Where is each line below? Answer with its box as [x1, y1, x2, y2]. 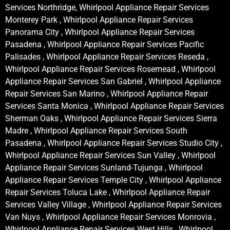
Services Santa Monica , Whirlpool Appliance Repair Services [5, 101, 224, 111]
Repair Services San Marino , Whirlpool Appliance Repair [5, 88, 208, 99]
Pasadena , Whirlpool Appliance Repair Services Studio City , [5, 138, 222, 148]
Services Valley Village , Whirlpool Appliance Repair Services [5, 199, 222, 209]
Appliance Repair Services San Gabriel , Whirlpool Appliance [5, 76, 221, 86]
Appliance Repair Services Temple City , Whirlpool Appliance [5, 175, 221, 185]
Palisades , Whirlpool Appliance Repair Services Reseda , [5, 51, 208, 62]
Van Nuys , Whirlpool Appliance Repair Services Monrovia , [5, 212, 216, 222]
